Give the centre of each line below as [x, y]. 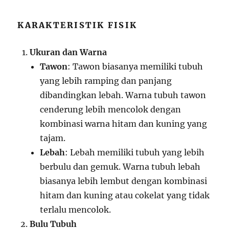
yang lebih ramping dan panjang [106, 81]
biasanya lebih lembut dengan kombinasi [124, 181]
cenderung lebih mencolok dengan [111, 109]
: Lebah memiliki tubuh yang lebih [135, 152]
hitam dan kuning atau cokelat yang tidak [125, 195]
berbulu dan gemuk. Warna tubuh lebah [120, 166]
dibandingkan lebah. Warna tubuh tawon [123, 95]
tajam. [53, 138]
